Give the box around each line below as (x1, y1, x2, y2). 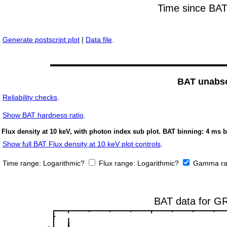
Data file (86, 35, 112, 44)
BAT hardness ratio (20, 111, 84, 120)
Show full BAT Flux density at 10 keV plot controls (3, 140, 161, 148)
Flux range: (99, 159, 137, 168)
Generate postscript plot (3, 35, 80, 44)
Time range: (3, 159, 43, 168)
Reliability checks (3, 93, 57, 102)
